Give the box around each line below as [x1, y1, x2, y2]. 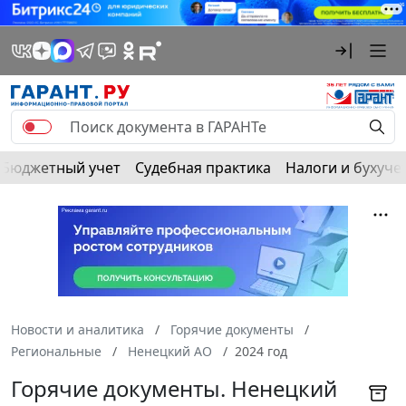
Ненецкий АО [128, 342, 212, 360]
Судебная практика [135, 157, 271, 178]
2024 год [235, 342, 287, 360]
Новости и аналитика [11, 320, 144, 338]
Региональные [11, 342, 101, 360]
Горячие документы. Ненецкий [11, 372, 337, 403]
